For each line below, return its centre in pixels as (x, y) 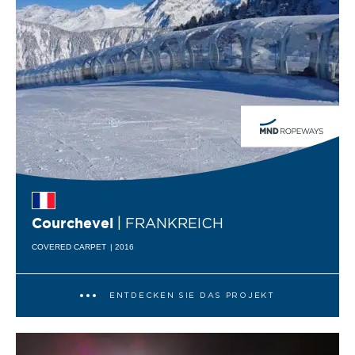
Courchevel (73, 225)
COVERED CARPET (69, 246)
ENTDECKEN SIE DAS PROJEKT (192, 295)
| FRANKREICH (170, 225)
